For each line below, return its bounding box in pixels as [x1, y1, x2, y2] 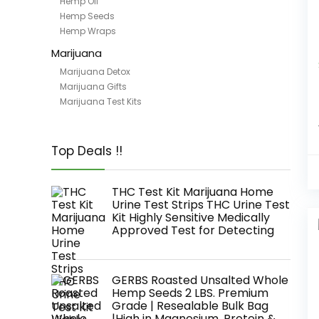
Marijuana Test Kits [60, 95, 142, 108]
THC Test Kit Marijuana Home [112, 184, 273, 200]
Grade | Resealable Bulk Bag [112, 298, 268, 314]
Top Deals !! [51, 142, 122, 159]
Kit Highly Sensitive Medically [112, 209, 270, 226]
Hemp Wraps [60, 25, 116, 37]
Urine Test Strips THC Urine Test [112, 197, 290, 213]
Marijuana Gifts [60, 80, 127, 93]
